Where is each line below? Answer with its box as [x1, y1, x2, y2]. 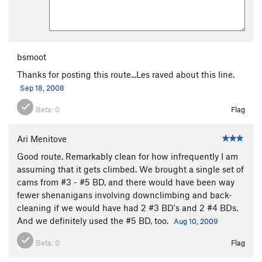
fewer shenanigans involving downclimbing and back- [17, 189, 232, 200]
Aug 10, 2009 [174, 216, 218, 226]
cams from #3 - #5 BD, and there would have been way [17, 176, 235, 187]
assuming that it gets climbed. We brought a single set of [17, 163, 244, 174]
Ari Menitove [17, 133, 67, 144]
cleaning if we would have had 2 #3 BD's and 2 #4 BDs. [17, 202, 238, 213]
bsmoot [17, 51, 46, 62]
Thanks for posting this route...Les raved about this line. [17, 68, 235, 80]
